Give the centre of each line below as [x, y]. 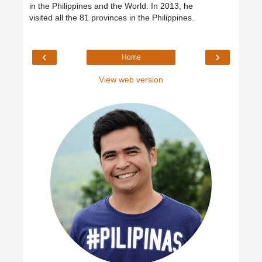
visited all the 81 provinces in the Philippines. [112, 18]
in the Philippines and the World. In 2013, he [111, 6]
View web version [131, 79]
